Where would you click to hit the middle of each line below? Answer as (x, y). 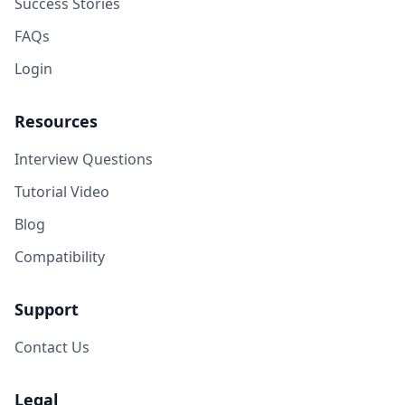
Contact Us (52, 347)
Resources (56, 121)
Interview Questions (84, 159)
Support (47, 309)
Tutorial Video (62, 192)
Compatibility (60, 257)
